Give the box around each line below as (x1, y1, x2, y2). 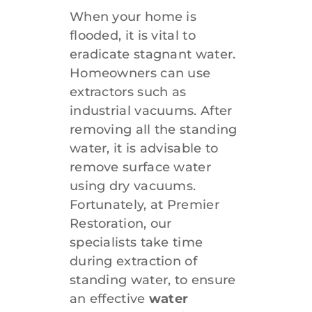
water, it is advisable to (69, 140, 219, 156)
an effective (69, 290, 149, 306)
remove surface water (69, 159, 211, 175)
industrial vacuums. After (69, 102, 233, 118)
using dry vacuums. (69, 178, 196, 194)
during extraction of (69, 253, 197, 269)
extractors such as (69, 84, 187, 100)
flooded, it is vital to (69, 27, 196, 43)
